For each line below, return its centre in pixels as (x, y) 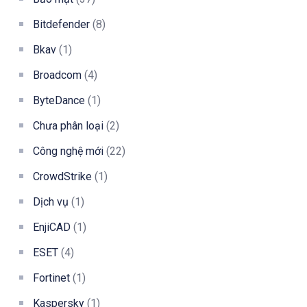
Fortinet (51, 278)
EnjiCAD (52, 227)
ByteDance (59, 100)
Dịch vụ (51, 201)
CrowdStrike (62, 176)
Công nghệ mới (68, 151)
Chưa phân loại (68, 125)
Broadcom (57, 75)
